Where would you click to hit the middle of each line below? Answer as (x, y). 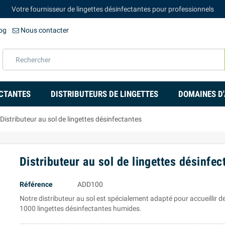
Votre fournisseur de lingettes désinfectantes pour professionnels (113, 9)
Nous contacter (44, 30)
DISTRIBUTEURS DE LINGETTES (104, 94)
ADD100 (90, 184)
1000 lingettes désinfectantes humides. (81, 208)
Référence (36, 184)
